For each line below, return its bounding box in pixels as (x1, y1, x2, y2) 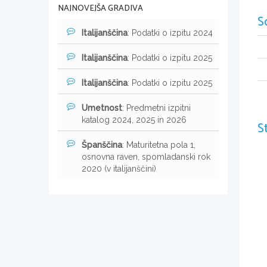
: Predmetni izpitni (122, 103, 191, 113)
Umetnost (82, 103, 122, 113)
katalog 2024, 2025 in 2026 (82, 114, 187, 125)
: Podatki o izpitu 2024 (128, 27, 213, 38)
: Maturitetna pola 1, (122, 139, 195, 150)
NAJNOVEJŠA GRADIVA (58, 1, 143, 15)
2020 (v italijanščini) (82, 163, 156, 173)
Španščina (82, 139, 122, 150)
